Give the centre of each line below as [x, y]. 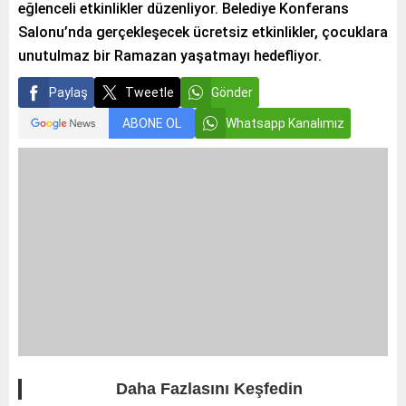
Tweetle [150, 92]
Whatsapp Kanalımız [285, 123]
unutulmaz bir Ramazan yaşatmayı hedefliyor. [170, 56]
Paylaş [68, 92]
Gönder [232, 92]
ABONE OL [152, 123]
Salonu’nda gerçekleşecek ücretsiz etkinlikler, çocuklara [203, 32]
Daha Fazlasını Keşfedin [209, 388]
